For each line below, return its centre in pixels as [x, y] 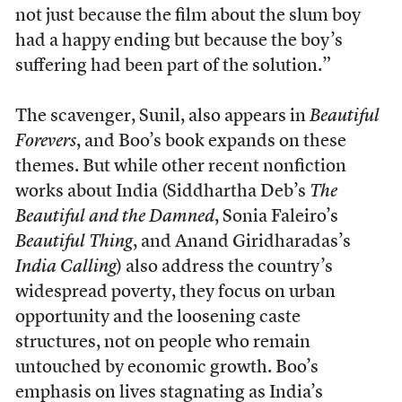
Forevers [45, 142]
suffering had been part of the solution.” [173, 67]
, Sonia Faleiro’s [276, 218]
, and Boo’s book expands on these [211, 142]
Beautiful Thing [74, 243]
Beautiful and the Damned [114, 218]
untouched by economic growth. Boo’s [166, 368]
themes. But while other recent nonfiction [180, 167]
